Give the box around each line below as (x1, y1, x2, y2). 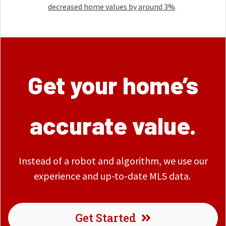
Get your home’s (28, 70, 198, 99)
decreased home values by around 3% (48, 2, 175, 12)
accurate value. (30, 110, 196, 140)
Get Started (75, 210, 136, 225)
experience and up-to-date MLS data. (33, 169, 193, 182)
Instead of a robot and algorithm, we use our (18, 154, 208, 167)
